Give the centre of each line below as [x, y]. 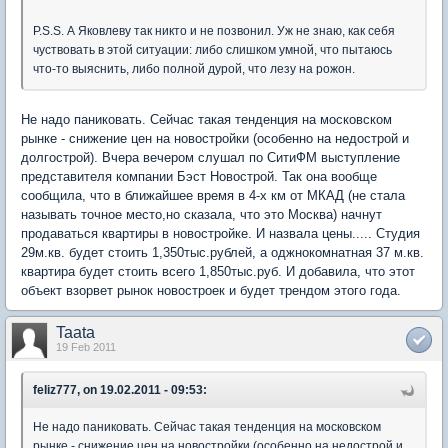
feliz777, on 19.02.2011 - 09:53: [120, 390]
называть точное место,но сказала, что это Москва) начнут [201, 215]
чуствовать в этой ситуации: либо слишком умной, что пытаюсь [212, 50]
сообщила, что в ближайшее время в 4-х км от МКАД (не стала [213, 196]
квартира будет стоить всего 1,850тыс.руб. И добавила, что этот [218, 272]
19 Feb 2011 [86, 347]
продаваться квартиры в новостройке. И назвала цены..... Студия [220, 234]
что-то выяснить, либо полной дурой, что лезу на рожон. [194, 69]
